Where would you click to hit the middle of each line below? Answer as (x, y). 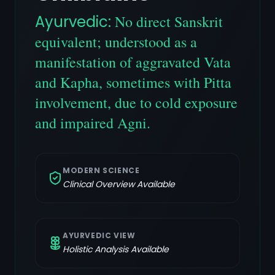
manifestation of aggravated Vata (133, 62)
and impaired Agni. (93, 123)
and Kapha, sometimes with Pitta (133, 82)
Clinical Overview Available (119, 184)
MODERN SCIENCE (101, 170)
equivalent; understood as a (116, 42)
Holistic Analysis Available (116, 249)
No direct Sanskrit (169, 21)
